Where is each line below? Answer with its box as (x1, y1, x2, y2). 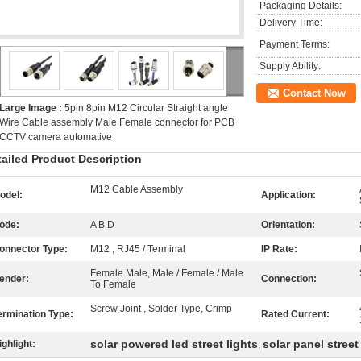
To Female (90, 279, 136, 290)
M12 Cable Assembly (90, 184, 183, 195)
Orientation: (261, 219, 315, 230)
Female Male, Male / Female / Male (90, 268, 243, 279)
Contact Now (283, 87, 346, 99)
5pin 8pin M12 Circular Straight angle (64, 102, 228, 114)
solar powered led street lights (90, 338, 258, 351)
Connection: (261, 273, 317, 284)
